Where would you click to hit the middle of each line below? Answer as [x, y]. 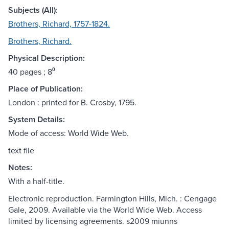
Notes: [20, 168]
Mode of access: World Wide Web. [68, 133]
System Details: [37, 120]
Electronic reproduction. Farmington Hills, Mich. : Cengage [112, 199]
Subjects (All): [33, 10]
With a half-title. [36, 181]
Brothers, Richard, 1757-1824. [59, 24]
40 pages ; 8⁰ [32, 72]
